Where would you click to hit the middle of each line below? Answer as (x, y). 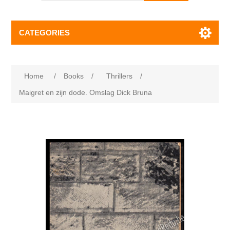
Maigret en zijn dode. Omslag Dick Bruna (86, 92)
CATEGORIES (45, 33)
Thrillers (120, 76)
